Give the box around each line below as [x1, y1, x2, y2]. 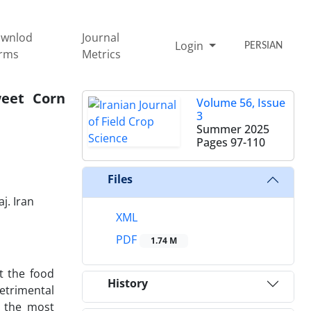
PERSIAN [244, 40, 283, 51]
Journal [82, 29, 120, 45]
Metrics [82, 46, 121, 62]
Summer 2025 [196, 121, 269, 137]
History [108, 276, 148, 292]
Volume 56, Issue [196, 94, 285, 110]
